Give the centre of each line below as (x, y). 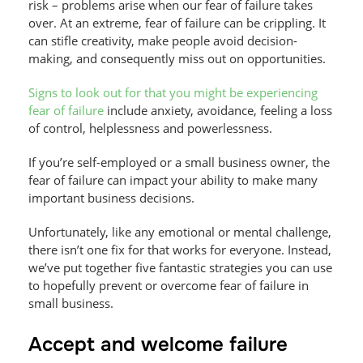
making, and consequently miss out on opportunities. (179, 58)
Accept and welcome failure (158, 344)
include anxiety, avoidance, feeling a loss (218, 110)
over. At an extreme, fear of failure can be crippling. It (177, 22)
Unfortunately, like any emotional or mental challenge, (180, 231)
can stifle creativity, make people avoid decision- (163, 40)
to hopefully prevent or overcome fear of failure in (169, 285)
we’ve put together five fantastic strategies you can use (180, 267)
